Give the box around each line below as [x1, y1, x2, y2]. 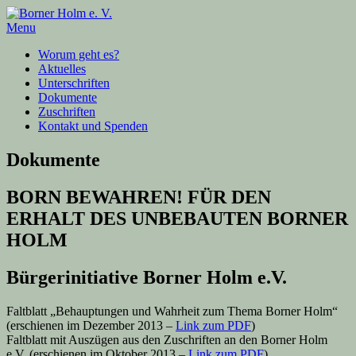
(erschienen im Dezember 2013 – [6, 318, 176, 332]
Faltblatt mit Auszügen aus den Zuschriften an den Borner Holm [6, 332, 327, 346]
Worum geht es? [38, 48, 119, 61]
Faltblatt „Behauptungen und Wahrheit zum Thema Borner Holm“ [6, 304, 338, 318]
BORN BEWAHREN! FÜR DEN [6, 186, 271, 207]
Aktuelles [38, 62, 86, 75]
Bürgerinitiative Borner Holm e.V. [6, 266, 287, 288]
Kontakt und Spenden [38, 119, 148, 133]
